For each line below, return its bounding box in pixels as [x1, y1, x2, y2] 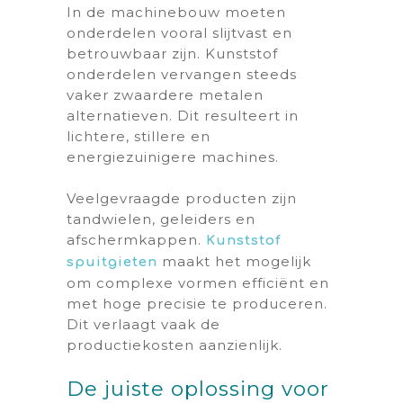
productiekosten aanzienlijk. [67, 336, 282, 354]
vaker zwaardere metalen [67, 86, 264, 103]
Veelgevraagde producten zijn [67, 189, 297, 207]
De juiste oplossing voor [67, 376, 329, 401]
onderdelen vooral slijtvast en [67, 24, 292, 41]
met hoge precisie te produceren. [67, 294, 327, 312]
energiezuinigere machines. [67, 148, 279, 166]
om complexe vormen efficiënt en [67, 273, 329, 291]
